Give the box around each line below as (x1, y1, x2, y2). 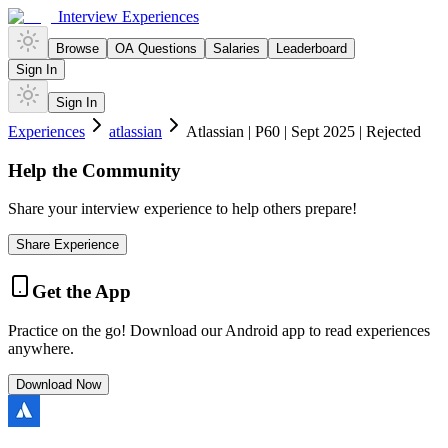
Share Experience (16, 237, 119, 253)
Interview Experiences (58, 8, 199, 25)
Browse (56, 41, 99, 56)
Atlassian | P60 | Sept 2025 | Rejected (186, 123, 421, 140)
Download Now (16, 376, 101, 392)
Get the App (32, 281, 131, 303)
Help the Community (8, 159, 181, 181)
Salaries (213, 41, 260, 56)
